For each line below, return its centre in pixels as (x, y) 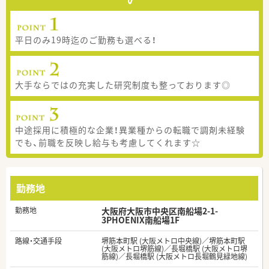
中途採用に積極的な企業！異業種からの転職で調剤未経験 (130, 129)
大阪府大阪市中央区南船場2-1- (160, 211)
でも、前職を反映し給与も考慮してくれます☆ (108, 142)
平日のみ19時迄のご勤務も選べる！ (86, 39)
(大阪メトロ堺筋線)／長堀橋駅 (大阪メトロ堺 (174, 249)
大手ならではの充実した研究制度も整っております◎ (123, 84)
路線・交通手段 (38, 241)
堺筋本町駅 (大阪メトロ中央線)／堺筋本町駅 (173, 241)
